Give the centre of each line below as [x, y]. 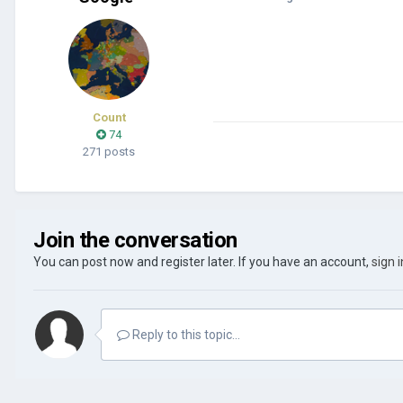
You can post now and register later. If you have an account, [202, 261]
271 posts [109, 151]
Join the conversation [135, 240]
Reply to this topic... [185, 334]
